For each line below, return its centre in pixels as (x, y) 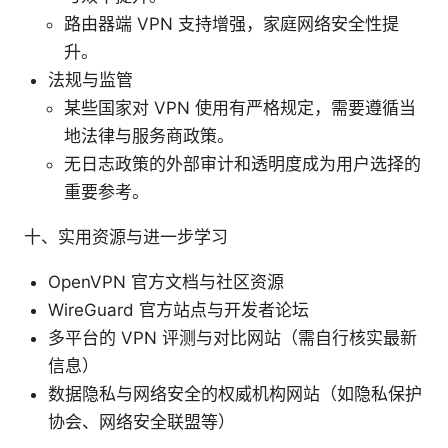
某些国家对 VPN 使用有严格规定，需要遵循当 (240, 107)
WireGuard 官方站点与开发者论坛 (178, 309)
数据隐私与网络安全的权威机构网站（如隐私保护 (235, 393)
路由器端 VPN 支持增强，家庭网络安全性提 (231, 23)
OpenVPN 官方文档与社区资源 (166, 281)
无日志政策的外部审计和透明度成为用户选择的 (242, 163)
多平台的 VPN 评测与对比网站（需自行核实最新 (232, 337)
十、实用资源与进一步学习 (126, 236)
